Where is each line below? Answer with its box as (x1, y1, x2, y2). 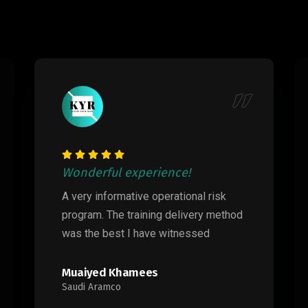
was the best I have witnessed (62, 227, 210, 240)
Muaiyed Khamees (62, 265, 158, 280)
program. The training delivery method (62, 208, 243, 221)
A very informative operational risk (62, 190, 226, 203)
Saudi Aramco (62, 281, 121, 293)
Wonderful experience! (62, 165, 190, 180)
